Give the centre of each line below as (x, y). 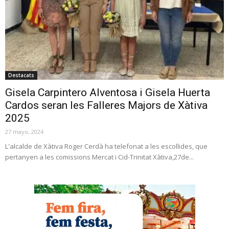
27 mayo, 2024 (24, 131)
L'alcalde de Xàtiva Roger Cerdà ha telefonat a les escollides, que (106, 146)
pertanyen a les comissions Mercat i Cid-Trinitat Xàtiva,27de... (99, 157)
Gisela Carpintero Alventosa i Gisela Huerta (108, 92)
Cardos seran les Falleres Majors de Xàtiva (106, 105)
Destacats (21, 75)
